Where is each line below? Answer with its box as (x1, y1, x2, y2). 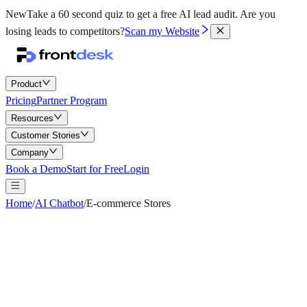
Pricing (5, 95, 36, 106)
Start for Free (66, 163, 123, 175)
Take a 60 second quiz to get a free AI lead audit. (27, 8, 238, 20)
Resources (11, 113, 53, 123)
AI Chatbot (35, 197, 84, 209)
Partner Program (36, 95, 107, 106)
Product (11, 79, 42, 89)
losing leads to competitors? (5, 25, 125, 37)
